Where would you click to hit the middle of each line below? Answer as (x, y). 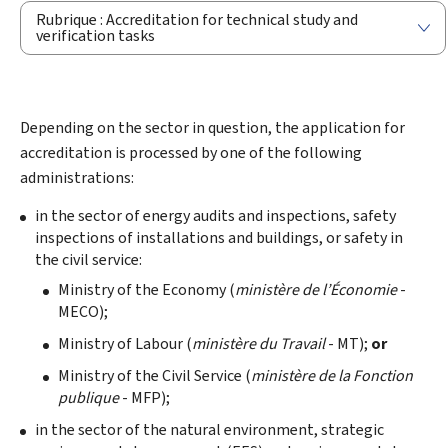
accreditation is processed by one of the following (191, 152)
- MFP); (144, 397)
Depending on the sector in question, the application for (212, 127)
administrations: (77, 177)
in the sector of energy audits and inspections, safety (215, 215)
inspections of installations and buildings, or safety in (219, 237)
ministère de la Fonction (331, 375)
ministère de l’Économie (315, 289)
